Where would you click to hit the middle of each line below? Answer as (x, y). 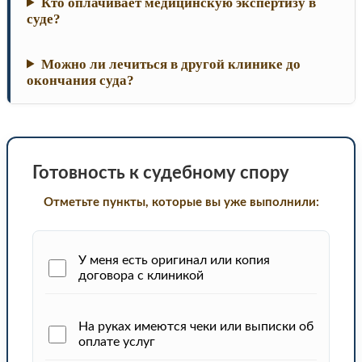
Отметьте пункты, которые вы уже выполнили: (181, 202)
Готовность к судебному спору (161, 173)
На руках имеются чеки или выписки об (196, 326)
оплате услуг (117, 341)
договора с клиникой (141, 275)
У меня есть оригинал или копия (174, 260)
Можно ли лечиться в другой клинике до (171, 64)
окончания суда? (80, 80)
